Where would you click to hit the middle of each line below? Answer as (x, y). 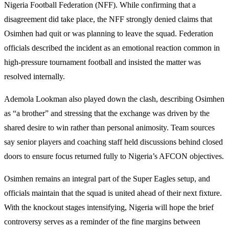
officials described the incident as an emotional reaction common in (112, 48)
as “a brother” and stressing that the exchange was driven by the (107, 113)
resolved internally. (35, 76)
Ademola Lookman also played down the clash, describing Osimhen (114, 99)
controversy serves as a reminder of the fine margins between (102, 221)
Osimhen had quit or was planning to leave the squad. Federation (109, 33)
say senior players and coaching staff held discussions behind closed (113, 142)
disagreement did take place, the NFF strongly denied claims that (108, 19)
